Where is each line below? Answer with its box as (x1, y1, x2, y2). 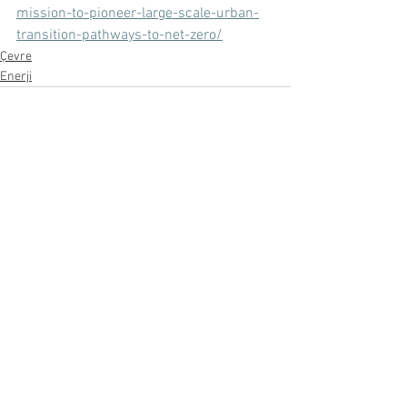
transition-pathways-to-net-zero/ (16, 26, 223, 45)
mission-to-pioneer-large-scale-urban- (16, 5, 259, 24)
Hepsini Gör (228, 213, 291, 229)
